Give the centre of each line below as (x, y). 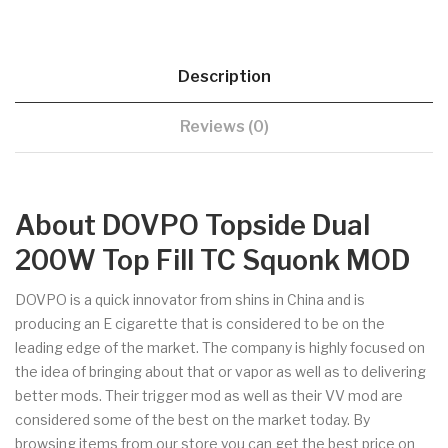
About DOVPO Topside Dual (192, 225)
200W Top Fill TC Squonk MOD (212, 260)
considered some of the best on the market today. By (192, 419)
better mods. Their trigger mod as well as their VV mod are (209, 395)
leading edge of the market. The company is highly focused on (220, 347)
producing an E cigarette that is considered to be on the (200, 323)
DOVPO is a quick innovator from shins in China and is (190, 299)
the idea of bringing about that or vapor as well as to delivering (220, 371)
